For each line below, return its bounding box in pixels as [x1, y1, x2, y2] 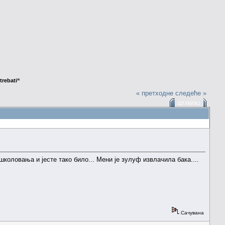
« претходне [136, 89, 174, 97]
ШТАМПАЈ [178, 100, 201, 106]
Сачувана [179, 209, 204, 215]
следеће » [175, 89, 207, 97]
